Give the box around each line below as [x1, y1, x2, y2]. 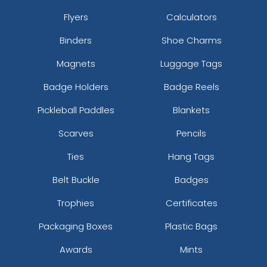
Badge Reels [163, 80, 219, 93]
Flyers [63, 10, 88, 23]
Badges [174, 173, 209, 186]
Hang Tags [168, 150, 215, 163]
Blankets [173, 103, 210, 116]
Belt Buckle [52, 173, 100, 186]
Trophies [57, 196, 94, 209]
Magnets [56, 57, 95, 70]
